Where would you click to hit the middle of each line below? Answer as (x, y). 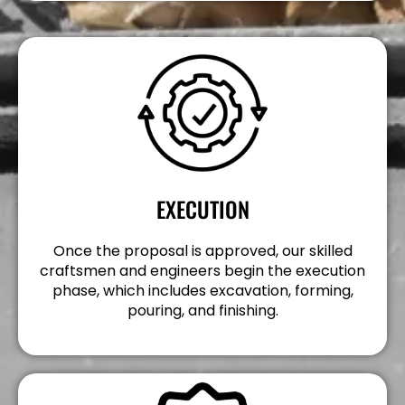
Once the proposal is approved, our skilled (202, 250)
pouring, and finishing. (202, 310)
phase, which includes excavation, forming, (202, 290)
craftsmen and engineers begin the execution (202, 270)
